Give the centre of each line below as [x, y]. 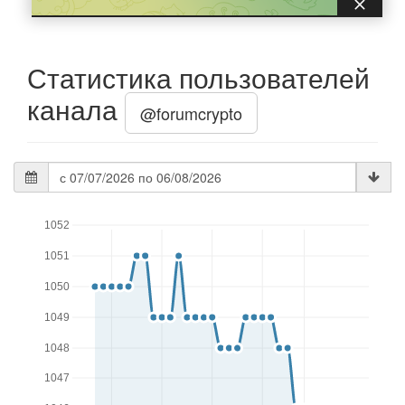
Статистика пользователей [198, 78]
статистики [48, 188]
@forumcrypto [191, 113]
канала [76, 109]
